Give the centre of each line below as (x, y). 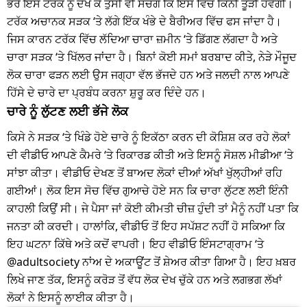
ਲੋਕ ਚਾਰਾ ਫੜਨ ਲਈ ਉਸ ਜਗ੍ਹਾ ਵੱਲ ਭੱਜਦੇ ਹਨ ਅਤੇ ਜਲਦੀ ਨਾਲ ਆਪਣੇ (148, 74)
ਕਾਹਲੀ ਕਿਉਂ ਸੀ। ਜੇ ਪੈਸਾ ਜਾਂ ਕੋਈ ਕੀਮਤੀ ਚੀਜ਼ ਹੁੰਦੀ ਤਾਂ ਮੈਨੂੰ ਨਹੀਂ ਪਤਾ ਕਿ (153, 208)
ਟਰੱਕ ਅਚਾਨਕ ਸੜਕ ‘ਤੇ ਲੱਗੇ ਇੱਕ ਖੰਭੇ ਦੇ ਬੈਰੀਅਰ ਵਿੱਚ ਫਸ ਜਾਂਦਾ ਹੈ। (144, 21)
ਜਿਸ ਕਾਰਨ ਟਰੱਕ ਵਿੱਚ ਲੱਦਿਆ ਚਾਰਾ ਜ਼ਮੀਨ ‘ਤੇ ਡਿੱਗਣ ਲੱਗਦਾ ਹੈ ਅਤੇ (142, 39)
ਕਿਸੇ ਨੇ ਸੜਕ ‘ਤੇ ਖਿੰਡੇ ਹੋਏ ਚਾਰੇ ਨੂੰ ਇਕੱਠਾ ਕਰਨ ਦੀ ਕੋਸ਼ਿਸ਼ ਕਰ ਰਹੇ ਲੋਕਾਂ (149, 137)
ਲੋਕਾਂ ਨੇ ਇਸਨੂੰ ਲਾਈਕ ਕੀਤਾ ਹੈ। (71, 297)
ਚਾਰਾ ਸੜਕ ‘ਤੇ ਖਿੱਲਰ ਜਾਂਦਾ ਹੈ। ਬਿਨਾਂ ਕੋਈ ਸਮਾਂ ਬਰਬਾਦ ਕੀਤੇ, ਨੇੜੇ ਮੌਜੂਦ (152, 57)
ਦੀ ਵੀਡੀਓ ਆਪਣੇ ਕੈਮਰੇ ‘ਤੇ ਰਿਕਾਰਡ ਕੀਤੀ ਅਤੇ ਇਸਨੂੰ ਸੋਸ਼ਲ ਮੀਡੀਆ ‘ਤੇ (150, 155)
